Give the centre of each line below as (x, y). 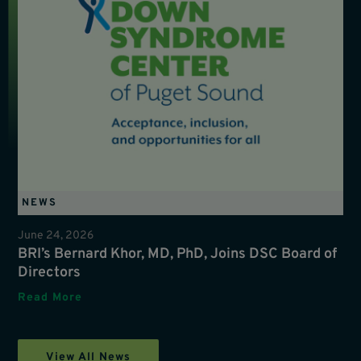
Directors (50, 272)
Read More (50, 297)
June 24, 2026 (56, 235)
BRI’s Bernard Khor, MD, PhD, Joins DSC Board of (178, 254)
